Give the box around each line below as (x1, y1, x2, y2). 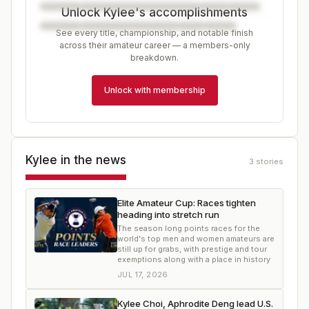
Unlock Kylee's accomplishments (61, 6, 248, 19)
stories (256, 157, 283, 166)
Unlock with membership (103, 85, 206, 95)
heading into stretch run (117, 209, 219, 220)
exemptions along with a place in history (117, 255, 270, 264)
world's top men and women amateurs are (117, 234, 275, 243)
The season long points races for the (117, 223, 260, 233)
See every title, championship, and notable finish (56, 28, 253, 38)
